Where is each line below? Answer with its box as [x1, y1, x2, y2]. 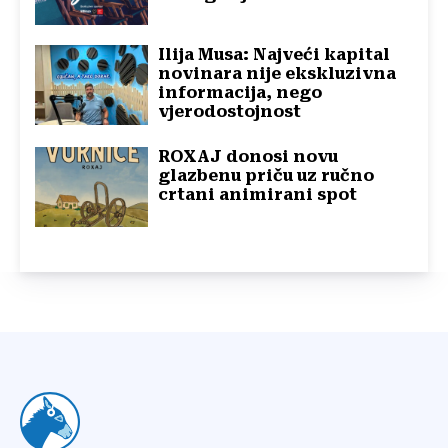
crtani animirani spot [158, 185, 358, 205]
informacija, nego [158, 83, 323, 103]
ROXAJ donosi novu [158, 147, 339, 167]
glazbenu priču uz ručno [158, 166, 375, 186]
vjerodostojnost [158, 102, 302, 122]
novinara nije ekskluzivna [158, 64, 397, 84]
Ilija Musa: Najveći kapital [158, 45, 391, 65]
